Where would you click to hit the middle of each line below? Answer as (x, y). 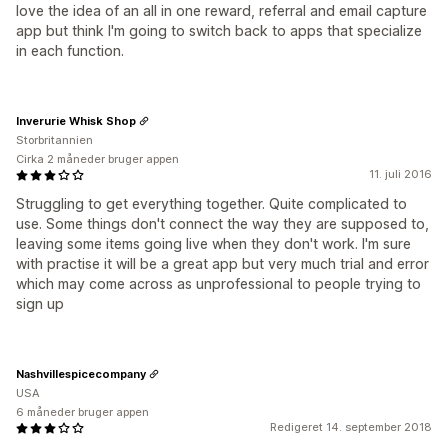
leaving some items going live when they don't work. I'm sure (213, 243)
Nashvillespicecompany (81, 373)
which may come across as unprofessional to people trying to (218, 283)
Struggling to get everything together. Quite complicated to (211, 203)
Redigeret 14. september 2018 (351, 427)
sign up (40, 303)
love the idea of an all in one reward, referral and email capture (221, 10)
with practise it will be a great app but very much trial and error (222, 263)
